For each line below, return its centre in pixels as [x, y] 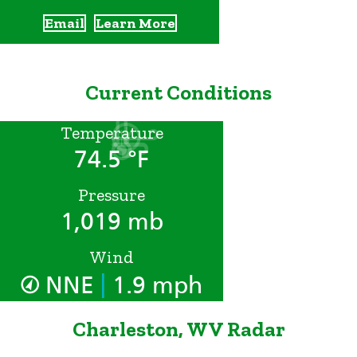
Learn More [135, 24]
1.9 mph [154, 285]
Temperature [112, 132]
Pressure [112, 194]
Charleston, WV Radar [178, 330]
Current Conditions [178, 93]
